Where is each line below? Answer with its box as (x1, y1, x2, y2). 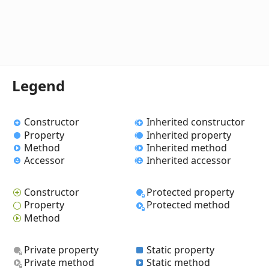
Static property (147, 243, 214, 256)
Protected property (147, 186, 234, 199)
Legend (12, 76, 65, 96)
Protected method (147, 198, 230, 212)
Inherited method (147, 141, 227, 154)
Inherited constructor (147, 115, 245, 129)
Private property (24, 243, 98, 256)
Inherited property (147, 128, 231, 142)
